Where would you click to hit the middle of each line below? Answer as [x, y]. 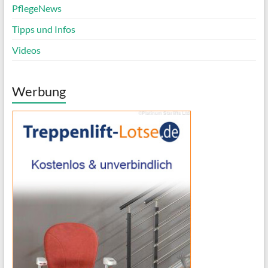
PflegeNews [36, 8]
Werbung [39, 91]
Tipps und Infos [43, 29]
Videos [26, 50]
